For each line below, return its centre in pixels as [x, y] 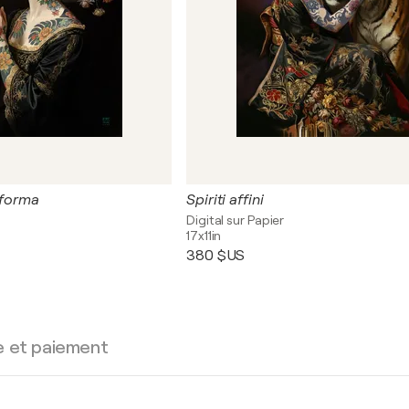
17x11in [204, 236]
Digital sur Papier [236, 220]
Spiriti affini [225, 200]
